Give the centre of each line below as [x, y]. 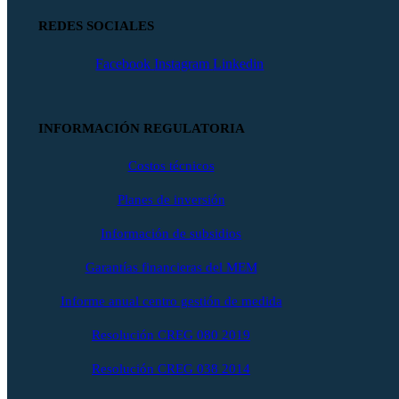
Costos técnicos [171, 165]
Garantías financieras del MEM [171, 267]
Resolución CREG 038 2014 [171, 368]
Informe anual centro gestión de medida [171, 301]
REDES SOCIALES [96, 25]
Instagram [182, 63]
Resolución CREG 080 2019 [171, 334]
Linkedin [239, 63]
